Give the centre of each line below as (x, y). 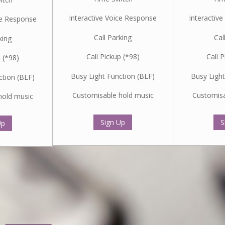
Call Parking (113, 37)
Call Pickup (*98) (113, 57)
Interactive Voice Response (113, 18)
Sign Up (113, 123)
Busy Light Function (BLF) (113, 76)
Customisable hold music (113, 95)
